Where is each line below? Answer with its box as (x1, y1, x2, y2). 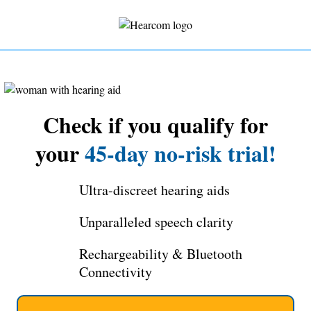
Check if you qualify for (43, 108, 268, 141)
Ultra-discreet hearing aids (79, 180, 230, 199)
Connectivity (79, 262, 152, 281)
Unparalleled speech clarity (79, 212, 233, 231)
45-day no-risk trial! (84, 137, 276, 169)
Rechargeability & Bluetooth (79, 244, 242, 263)
